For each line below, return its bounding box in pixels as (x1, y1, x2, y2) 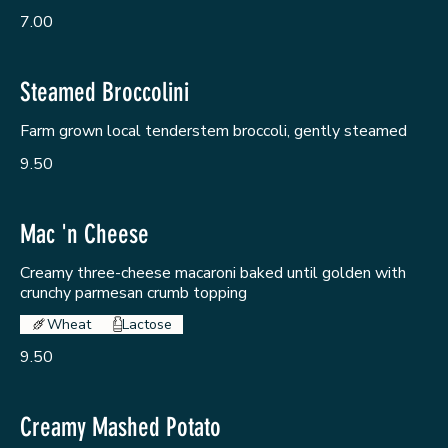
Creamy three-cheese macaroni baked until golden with (20, 261, 406, 284)
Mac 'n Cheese (20, 218, 149, 250)
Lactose (121, 314, 172, 334)
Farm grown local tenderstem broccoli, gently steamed (20, 119, 407, 142)
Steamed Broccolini (20, 76, 189, 108)
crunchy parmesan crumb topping (20, 281, 247, 304)
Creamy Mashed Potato (20, 412, 221, 444)
